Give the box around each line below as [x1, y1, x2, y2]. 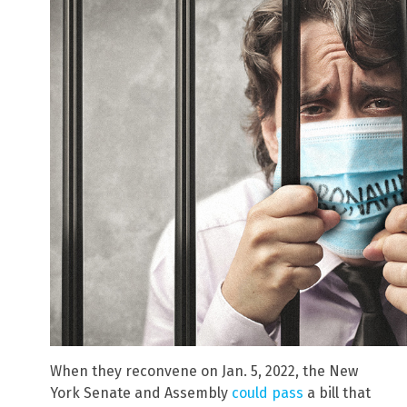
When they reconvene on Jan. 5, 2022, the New [50, 362, 358, 381]
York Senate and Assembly [50, 384, 232, 402]
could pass [232, 384, 303, 402]
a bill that [303, 384, 371, 402]
